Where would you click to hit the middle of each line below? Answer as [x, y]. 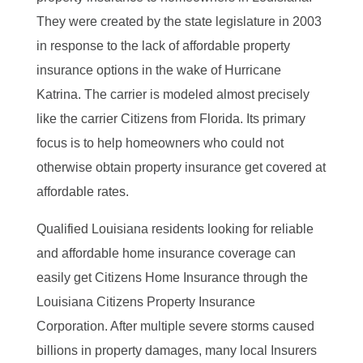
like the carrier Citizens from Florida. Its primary [171, 118]
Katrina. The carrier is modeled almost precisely [173, 94]
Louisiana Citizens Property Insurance [145, 301]
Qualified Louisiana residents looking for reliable [175, 228]
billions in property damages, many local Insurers [176, 350]
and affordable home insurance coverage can [166, 253]
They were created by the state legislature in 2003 [179, 21]
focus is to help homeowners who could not [160, 143]
